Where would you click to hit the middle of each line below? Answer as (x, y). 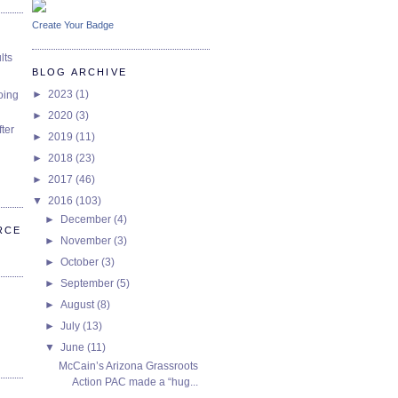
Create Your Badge (73, 24)
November (88, 240)
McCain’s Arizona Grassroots (128, 366)
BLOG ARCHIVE (80, 72)
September (89, 283)
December (88, 219)
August (79, 304)
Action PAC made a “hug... (135, 382)
